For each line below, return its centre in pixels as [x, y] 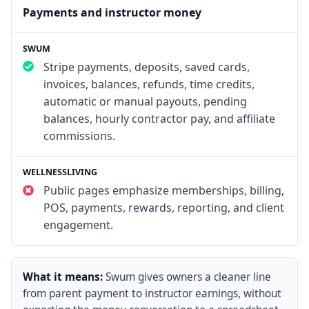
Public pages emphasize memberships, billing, [163, 191]
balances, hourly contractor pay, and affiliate [159, 118]
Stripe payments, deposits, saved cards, [146, 67]
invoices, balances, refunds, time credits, [149, 84]
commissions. [79, 136]
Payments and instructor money [112, 12]
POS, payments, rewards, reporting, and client [163, 208]
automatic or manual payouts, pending [145, 101]
